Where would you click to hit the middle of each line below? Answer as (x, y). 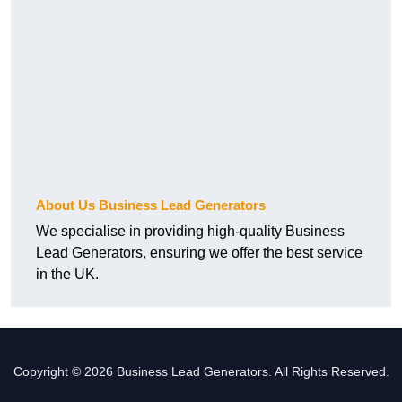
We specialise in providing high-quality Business (190, 232)
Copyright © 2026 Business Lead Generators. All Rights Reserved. (201, 372)
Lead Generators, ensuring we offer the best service (199, 253)
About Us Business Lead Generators (151, 205)
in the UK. (67, 275)
